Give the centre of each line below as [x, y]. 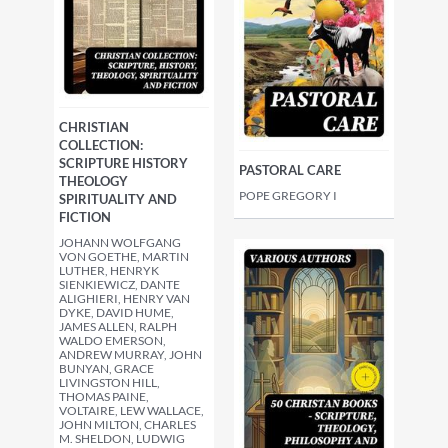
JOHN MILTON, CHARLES [127, 424]
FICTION [85, 217]
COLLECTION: [101, 145]
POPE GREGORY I [288, 196]
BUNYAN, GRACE [106, 368]
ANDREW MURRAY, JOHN [130, 354]
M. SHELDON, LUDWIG [122, 438]
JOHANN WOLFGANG [120, 242]
